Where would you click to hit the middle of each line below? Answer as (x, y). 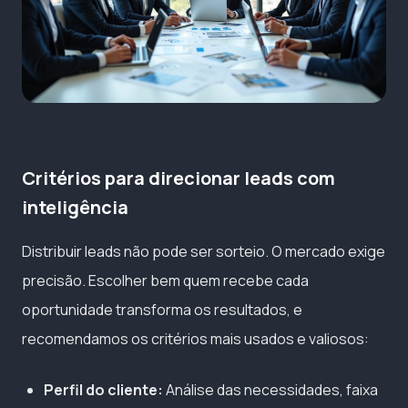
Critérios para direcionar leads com (178, 178)
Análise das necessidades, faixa (270, 390)
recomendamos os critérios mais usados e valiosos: (195, 339)
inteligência (75, 208)
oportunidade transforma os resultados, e (162, 310)
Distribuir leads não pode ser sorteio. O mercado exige (204, 252)
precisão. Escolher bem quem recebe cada (165, 281)
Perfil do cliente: (103, 390)
